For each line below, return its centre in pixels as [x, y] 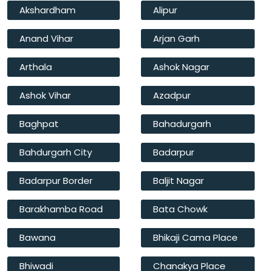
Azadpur [172, 95]
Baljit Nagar [178, 181]
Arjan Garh [176, 38]
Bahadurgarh [182, 124]
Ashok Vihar [45, 95]
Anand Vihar [46, 38]
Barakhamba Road [61, 209]
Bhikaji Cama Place [195, 237]
